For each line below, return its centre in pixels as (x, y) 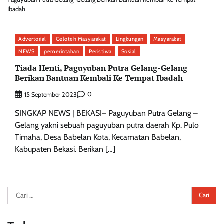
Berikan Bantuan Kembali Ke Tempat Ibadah (99, 78)
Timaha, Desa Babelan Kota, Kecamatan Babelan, (98, 137)
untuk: (17, 204)
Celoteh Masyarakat (81, 39)
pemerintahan (62, 51)
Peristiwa (100, 51)
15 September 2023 (51, 94)
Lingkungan (130, 39)
